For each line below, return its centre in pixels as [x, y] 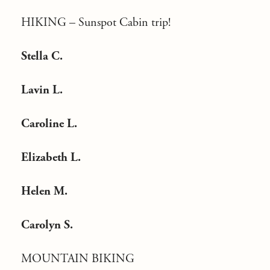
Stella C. [43, 56]
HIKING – [50, 23]
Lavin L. [43, 90]
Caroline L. [51, 124]
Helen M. [46, 191]
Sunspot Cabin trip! [126, 23]
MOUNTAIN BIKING [79, 259]
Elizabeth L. [52, 158]
